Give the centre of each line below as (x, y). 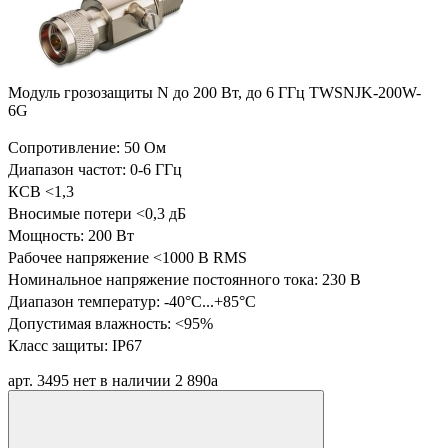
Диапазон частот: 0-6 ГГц (95, 169)
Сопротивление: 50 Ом (87, 147)
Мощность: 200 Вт (71, 235)
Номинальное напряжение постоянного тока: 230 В (184, 279)
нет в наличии (124, 380)
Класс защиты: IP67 (75, 345)
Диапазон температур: (86, 301)
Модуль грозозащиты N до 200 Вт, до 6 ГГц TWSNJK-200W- (214, 92)
